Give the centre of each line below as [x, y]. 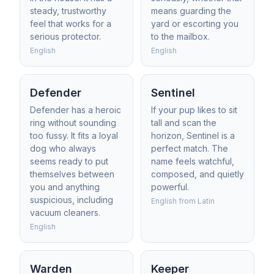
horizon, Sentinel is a [193, 135]
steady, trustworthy [68, 11]
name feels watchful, [193, 161]
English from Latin [183, 201]
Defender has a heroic [76, 110]
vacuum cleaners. [65, 213]
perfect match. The [190, 148]
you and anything [65, 187]
